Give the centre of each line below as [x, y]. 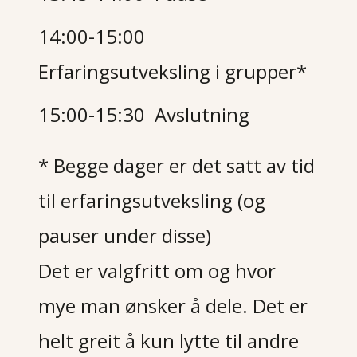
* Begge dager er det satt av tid [177, 165]
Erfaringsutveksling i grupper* [173, 71]
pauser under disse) [125, 235]
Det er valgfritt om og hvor [157, 271]
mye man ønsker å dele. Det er [173, 306]
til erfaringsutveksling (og [152, 200]
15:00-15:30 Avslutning [144, 114]
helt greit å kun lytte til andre [169, 341]
